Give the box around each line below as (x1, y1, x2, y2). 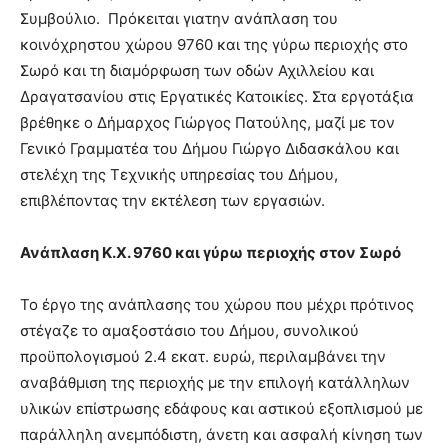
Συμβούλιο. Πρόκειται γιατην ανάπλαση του (20, 8, 338, 28)
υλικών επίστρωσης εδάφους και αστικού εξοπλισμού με (20, 398, 423, 418)
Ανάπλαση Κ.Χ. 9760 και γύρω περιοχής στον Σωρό (20, 242, 401, 262)
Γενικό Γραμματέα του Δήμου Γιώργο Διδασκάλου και (20, 138, 399, 158)
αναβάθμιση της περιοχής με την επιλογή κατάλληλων (20, 372, 410, 392)
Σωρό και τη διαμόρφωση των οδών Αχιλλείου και (20, 60, 374, 80)
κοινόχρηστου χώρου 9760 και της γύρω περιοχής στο (20, 34, 408, 54)
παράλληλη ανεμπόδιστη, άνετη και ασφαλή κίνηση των (20, 424, 423, 444)
